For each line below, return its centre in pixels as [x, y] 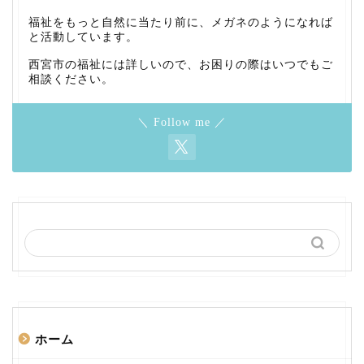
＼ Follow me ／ [182, 122]
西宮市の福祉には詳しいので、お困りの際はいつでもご [181, 64]
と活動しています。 [83, 37]
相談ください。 [71, 79]
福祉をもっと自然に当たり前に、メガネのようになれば [181, 22]
